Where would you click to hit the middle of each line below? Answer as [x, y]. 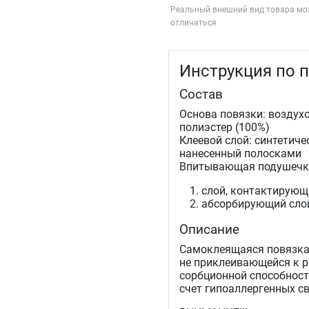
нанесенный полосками [240, 154]
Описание [209, 230]
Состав [201, 94]
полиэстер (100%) [225, 128]
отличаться [193, 23]
